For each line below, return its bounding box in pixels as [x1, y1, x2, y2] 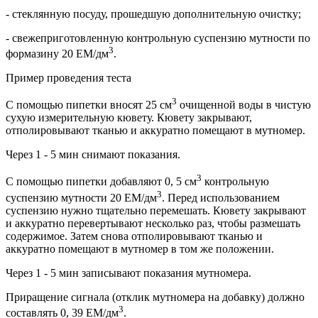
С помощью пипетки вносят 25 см [6, 99, 172, 111]
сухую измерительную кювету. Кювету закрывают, [6, 111, 252, 124]
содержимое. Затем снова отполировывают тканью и [6, 229, 263, 242]
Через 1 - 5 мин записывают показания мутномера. [6, 266, 251, 279]
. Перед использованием [162, 191, 280, 204]
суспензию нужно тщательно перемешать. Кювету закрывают [6, 204, 306, 216]
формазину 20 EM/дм [6, 47, 109, 60]
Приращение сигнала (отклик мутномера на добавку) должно [6, 290, 305, 303]
